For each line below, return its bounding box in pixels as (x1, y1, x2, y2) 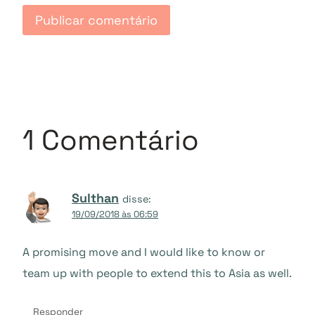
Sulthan (72, 189, 119, 206)
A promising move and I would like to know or (22, 245, 265, 260)
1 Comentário (22, 122, 199, 158)
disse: (122, 192, 151, 205)
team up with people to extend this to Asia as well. (22, 266, 292, 281)
